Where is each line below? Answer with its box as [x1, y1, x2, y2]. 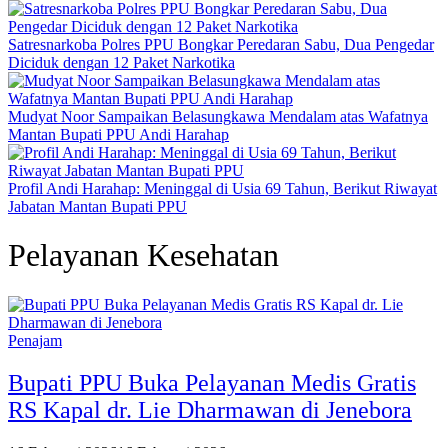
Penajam [8, 331, 62, 349]
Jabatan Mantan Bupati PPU [8, 198, 187, 215]
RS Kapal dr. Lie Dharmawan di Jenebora [8, 396, 412, 423]
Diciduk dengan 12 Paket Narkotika [8, 54, 235, 71]
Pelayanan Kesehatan [8, 237, 279, 274]
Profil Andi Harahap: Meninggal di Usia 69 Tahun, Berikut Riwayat [8, 180, 437, 197]
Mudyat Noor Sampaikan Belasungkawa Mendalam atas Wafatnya [8, 108, 428, 125]
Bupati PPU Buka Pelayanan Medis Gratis [8, 369, 416, 396]
